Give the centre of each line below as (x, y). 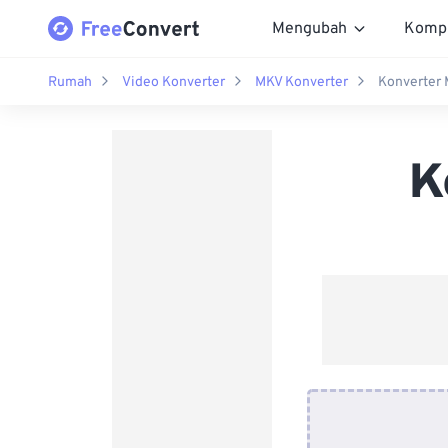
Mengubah (309, 28)
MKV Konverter (301, 82)
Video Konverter (173, 82)
